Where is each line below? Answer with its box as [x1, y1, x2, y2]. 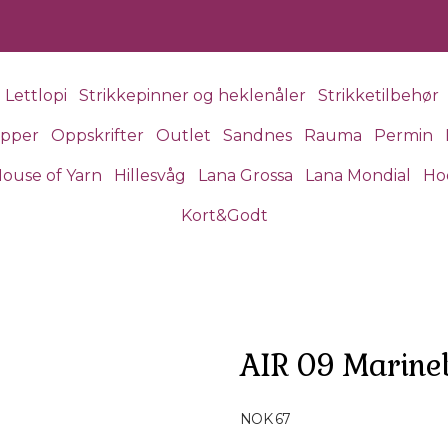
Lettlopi [4, 86, 67, 105]
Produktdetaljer [239, 396, 362, 417]
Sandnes [222, 126, 292, 145]
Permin [373, 126, 433, 145]
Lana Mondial [305, 166, 411, 185]
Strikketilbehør [317, 86, 439, 105]
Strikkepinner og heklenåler [78, 86, 306, 105]
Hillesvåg [114, 166, 186, 185]
